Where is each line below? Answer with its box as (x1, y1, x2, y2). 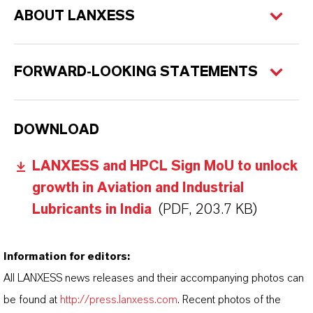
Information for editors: (3, 250, 131, 262)
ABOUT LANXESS (14, 8, 135, 23)
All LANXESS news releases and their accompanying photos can (3, 272, 304, 284)
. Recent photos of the (177, 293, 281, 305)
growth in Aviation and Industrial (32, 180, 244, 195)
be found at (3, 293, 60, 305)
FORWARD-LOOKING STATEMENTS (14, 64, 258, 79)
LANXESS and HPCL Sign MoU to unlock (32, 159, 298, 173)
